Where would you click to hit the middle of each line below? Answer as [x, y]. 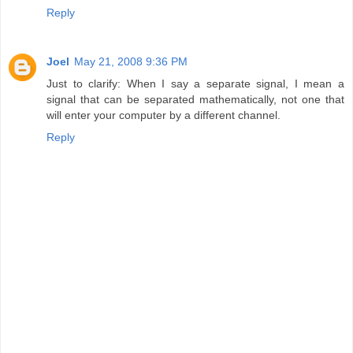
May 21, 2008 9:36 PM [131, 61]
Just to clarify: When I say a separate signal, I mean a [195, 83]
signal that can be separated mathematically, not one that [195, 99]
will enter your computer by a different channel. [163, 115]
